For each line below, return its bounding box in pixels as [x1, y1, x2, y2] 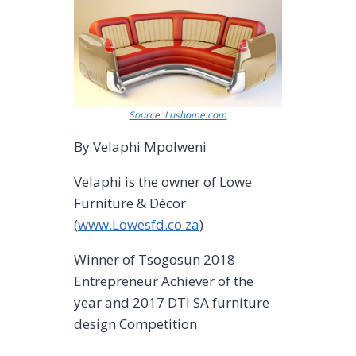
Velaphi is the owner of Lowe [73, 172, 252, 191]
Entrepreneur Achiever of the [73, 271, 253, 290]
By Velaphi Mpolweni [73, 137, 207, 156]
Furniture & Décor [73, 193, 186, 212]
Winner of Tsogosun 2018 [73, 250, 235, 269]
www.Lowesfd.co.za [77, 215, 199, 234]
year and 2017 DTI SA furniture [73, 292, 269, 311]
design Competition [73, 314, 197, 333]
